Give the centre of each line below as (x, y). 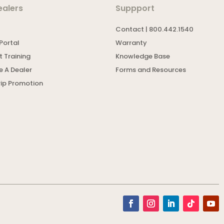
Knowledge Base (143, 56)
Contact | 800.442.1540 (155, 29)
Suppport (135, 8)
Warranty (131, 43)
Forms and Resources (151, 70)
